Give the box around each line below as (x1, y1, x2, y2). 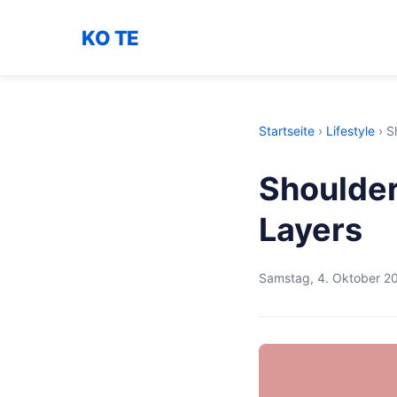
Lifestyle (326, 123, 375, 138)
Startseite (259, 123, 315, 138)
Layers (259, 210, 362, 249)
